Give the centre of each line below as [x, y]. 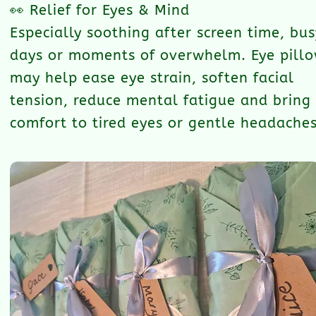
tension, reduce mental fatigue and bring [160, 101]
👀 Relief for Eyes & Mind [100, 10]
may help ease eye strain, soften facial [152, 78]
